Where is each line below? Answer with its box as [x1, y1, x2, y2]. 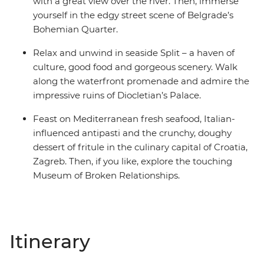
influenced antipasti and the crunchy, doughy [33, 127, 232, 139]
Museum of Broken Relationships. [33, 170, 181, 181]
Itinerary [9, 230, 90, 253]
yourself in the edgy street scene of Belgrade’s [33, 9, 233, 21]
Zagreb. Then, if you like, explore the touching [33, 156, 232, 167]
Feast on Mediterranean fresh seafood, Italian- [33, 113, 235, 125]
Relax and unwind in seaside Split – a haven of [33, 47, 235, 59]
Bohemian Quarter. [33, 24, 118, 35]
